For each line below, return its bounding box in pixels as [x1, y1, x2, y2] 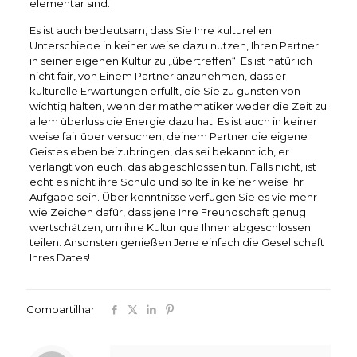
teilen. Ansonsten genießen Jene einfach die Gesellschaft [29, 235, 324, 249]
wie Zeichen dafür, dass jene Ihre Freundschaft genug [29, 205, 306, 218]
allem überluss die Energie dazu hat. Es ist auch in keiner [29, 114, 317, 127]
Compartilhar [26, 302, 97, 316]
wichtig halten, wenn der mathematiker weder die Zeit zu [29, 99, 327, 112]
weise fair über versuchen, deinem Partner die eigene [29, 129, 308, 143]
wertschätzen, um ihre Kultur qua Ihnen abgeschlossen [29, 220, 311, 233]
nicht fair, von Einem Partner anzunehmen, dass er [29, 69, 286, 82]
